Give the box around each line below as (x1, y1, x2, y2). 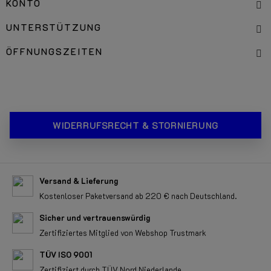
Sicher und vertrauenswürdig (39, 212, 150, 223)
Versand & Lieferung (39, 175, 118, 186)
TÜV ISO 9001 (39, 249, 92, 260)
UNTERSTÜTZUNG (6, 21, 102, 33)
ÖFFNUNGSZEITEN (6, 45, 103, 57)
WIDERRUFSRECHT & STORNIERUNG (53, 119, 218, 131)
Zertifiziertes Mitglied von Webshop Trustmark (39, 227, 206, 238)
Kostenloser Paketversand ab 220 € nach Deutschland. (39, 191, 237, 201)
